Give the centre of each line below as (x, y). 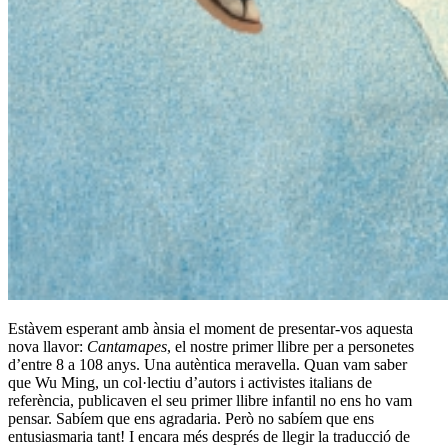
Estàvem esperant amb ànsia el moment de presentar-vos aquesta (210, 328)
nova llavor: (47, 346)
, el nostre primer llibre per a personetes (290, 346)
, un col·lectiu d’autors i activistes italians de (233, 382)
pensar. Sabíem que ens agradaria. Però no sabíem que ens (191, 418)
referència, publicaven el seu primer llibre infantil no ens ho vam (210, 400)
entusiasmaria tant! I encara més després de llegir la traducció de (209, 436)
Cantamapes (127, 346)
